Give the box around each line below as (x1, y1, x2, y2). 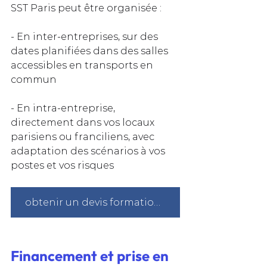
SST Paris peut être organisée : (11, 2, 162, 14)
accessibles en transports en (11, 59, 156, 71)
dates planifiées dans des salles (11, 45, 170, 57)
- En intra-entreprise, (11, 102, 117, 114)
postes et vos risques (11, 159, 114, 171)
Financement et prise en (11, 246, 172, 265)
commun (11, 73, 57, 85)
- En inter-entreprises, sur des (11, 30, 160, 42)
